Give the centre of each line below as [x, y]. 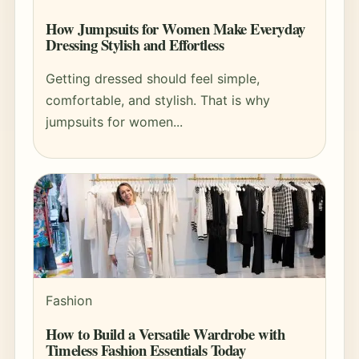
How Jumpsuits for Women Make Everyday [175, 28]
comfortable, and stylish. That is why [157, 100]
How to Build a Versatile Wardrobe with [165, 334]
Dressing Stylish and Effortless [135, 44]
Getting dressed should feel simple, [152, 78]
